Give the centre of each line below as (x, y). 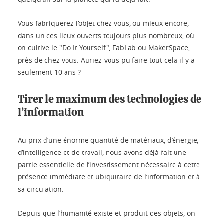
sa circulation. (41, 189)
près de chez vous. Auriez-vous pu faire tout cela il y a (106, 60)
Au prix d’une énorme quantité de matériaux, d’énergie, (108, 140)
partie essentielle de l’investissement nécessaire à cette (109, 165)
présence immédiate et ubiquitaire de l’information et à (109, 177)
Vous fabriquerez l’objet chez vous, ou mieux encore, (103, 23)
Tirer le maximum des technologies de (109, 99)
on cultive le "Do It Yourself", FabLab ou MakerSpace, (104, 48)
